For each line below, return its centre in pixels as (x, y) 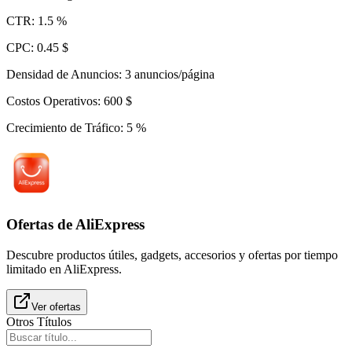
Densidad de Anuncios (62, 75)
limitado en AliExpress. (64, 269)
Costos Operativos (52, 101)
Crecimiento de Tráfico (63, 128)
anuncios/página (174, 75)
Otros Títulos (39, 321)
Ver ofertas (56, 306)
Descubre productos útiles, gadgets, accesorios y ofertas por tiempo (172, 255)
